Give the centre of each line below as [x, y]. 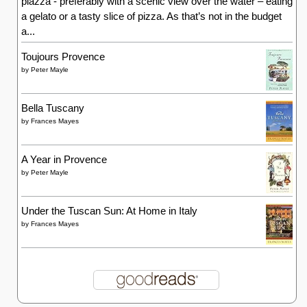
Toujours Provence [63, 57]
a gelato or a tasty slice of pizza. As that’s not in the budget [151, 16]
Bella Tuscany [53, 108]
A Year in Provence [64, 159]
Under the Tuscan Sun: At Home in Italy [109, 211]
